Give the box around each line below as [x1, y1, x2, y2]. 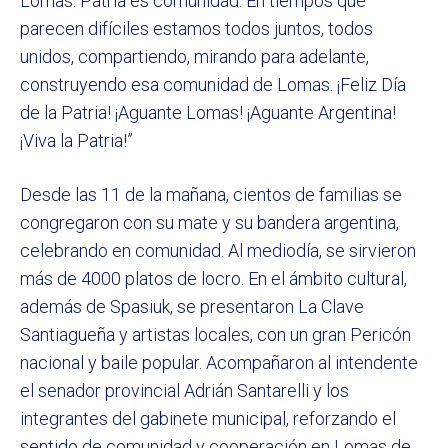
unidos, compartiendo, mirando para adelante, [20, 46, 369, 68]
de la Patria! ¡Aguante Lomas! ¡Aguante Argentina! [20, 102, 396, 124]
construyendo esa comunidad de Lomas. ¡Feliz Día [20, 74, 406, 96]
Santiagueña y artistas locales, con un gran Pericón [20, 324, 411, 346]
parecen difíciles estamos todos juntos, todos [20, 18, 373, 40]
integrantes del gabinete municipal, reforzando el [20, 408, 396, 430]
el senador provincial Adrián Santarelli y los [20, 380, 349, 402]
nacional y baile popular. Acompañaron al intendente [20, 352, 418, 374]
